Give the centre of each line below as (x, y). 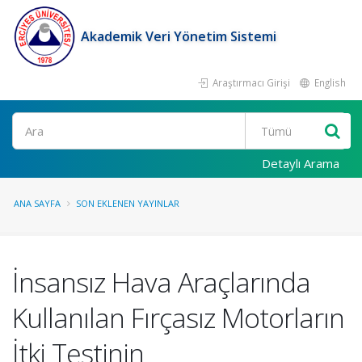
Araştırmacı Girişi (250, 82)
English (329, 82)
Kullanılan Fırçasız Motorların (178, 318)
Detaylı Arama (301, 163)
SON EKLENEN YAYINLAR (128, 203)
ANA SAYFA (37, 203)
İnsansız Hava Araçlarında (161, 282)
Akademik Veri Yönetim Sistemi (179, 36)
